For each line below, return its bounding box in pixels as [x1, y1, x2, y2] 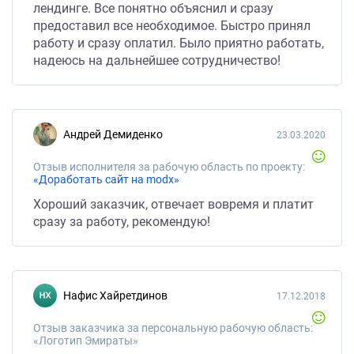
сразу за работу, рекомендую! [33, 214, 210, 229]
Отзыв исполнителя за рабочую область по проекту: [33, 160, 305, 173]
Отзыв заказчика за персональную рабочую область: [33, 322, 313, 334]
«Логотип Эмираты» [33, 334, 138, 347]
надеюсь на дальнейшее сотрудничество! [33, 53, 281, 68]
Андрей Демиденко [70, 128, 163, 141]
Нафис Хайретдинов [71, 289, 168, 302]
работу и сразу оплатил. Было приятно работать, [33, 36, 324, 51]
